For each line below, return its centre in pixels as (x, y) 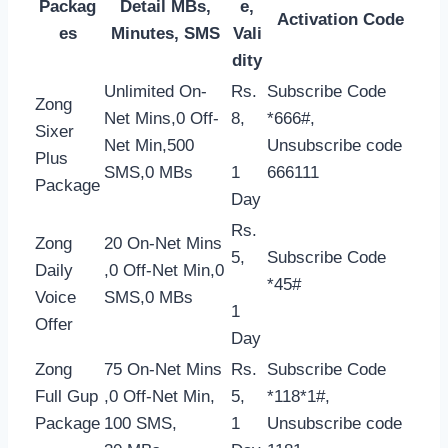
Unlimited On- (155, 91)
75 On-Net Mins (163, 369)
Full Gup (66, 396)
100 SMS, (140, 423)
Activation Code (340, 19)
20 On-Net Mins (163, 243)
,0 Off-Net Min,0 (164, 270)
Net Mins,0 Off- (161, 118)
